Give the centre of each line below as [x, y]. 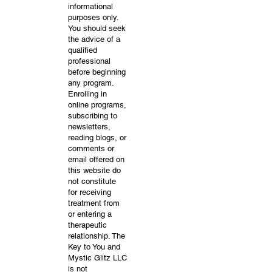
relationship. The [97, 236]
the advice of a [94, 39]
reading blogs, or [97, 138]
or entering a [90, 214]
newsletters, [89, 127]
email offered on [96, 159]
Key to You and [94, 247]
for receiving [90, 192]
